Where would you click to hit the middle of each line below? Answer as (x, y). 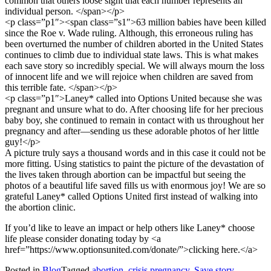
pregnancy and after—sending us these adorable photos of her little (132, 131)
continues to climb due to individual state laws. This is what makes (132, 54)
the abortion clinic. (40, 207)
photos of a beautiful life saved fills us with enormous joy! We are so (135, 185)
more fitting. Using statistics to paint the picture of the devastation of (134, 163)
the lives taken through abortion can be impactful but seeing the (125, 174)
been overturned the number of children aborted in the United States (134, 44)
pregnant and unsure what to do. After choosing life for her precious (134, 109)
